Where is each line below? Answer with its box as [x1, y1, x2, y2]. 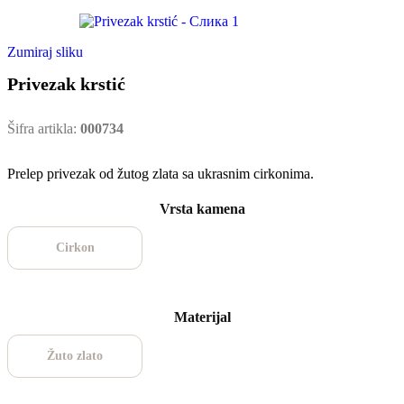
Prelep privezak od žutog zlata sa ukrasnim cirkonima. [7, 166, 314, 182]
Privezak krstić [7, 73, 125, 94]
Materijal [173, 309, 231, 326]
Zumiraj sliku [7, 44, 83, 60]
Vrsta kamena [159, 201, 245, 217]
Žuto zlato [47, 349, 103, 363]
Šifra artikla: [7, 121, 80, 137]
